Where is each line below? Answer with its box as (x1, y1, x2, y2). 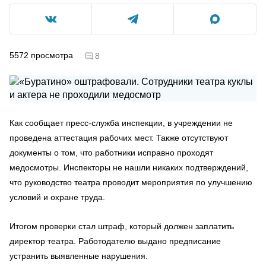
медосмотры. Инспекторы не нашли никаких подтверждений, (9, 162, 248, 172)
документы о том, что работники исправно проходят (9, 147, 213, 157)
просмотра (31, 50, 73, 60)
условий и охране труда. (9, 192, 105, 202)
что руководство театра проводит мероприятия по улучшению (9, 177, 252, 187)
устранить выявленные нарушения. (9, 251, 148, 261)
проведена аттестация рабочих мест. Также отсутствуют (9, 132, 228, 142)
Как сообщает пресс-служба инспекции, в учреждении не (9, 118, 233, 128)
